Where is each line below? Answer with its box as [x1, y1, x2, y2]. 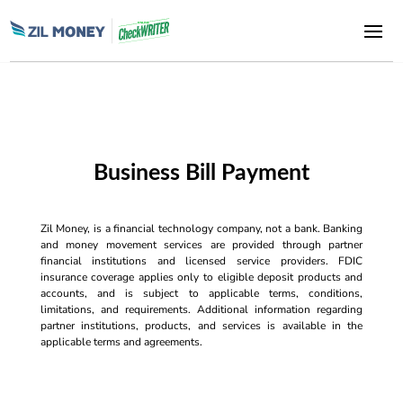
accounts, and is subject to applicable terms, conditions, [40, 286, 363, 300]
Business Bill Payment [93, 162, 309, 184]
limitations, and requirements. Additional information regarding [40, 302, 363, 317]
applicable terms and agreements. [40, 335, 202, 349]
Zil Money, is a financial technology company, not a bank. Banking [40, 221, 363, 236]
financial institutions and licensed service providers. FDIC [40, 254, 363, 268]
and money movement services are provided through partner [40, 237, 363, 252]
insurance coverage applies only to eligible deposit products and [40, 270, 363, 284]
